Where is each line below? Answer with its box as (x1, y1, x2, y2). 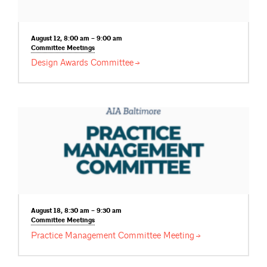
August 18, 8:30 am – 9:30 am (31, 207, 122, 216)
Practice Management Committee (31, 229, 163, 241)
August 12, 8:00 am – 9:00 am (31, 34, 122, 43)
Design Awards (31, 57, 91, 69)
